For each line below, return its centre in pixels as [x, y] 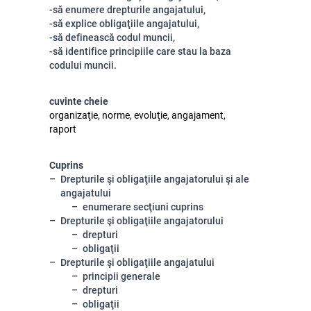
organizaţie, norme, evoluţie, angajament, [137, 115]
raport [63, 129]
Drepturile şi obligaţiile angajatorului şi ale [155, 179]
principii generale [121, 276]
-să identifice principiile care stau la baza [140, 51]
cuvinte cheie [79, 101]
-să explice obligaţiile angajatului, [124, 24]
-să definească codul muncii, [112, 37]
